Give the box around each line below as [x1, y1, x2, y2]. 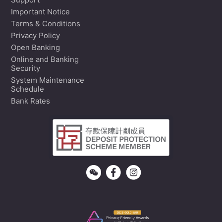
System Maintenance [10, 77, 84, 85]
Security [10, 65, 40, 73]
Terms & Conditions [10, 20, 80, 28]
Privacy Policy [10, 32, 60, 40]
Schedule [10, 86, 44, 94]
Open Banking [10, 44, 60, 52]
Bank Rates [10, 98, 50, 106]
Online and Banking [10, 56, 79, 64]
